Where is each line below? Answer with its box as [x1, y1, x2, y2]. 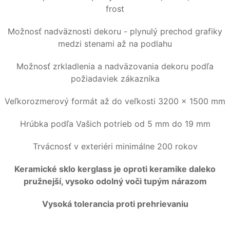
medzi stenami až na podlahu [58, 38, 172, 49]
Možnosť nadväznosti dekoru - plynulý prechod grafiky [8, 26, 222, 36]
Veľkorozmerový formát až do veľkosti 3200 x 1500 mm [5, 95, 225, 106]
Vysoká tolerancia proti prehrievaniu [42, 198, 188, 209]
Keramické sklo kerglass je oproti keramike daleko [14, 163, 216, 174]
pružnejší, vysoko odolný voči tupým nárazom [23, 176, 207, 186]
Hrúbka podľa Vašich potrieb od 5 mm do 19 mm [20, 118, 210, 129]
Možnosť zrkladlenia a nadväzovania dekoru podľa [16, 61, 214, 71]
